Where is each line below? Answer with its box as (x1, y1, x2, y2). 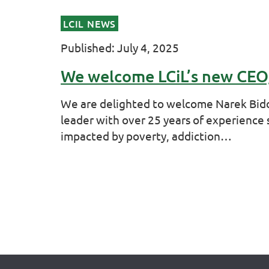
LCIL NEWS (63, 16, 116, 30)
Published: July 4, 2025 (61, 40, 180, 55)
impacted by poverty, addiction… (61, 128, 232, 144)
